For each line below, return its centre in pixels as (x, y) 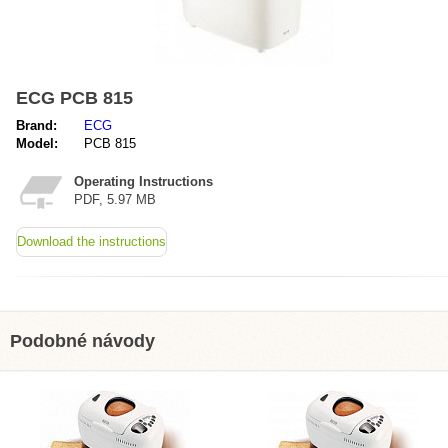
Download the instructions (91, 241)
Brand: (36, 125)
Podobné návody (82, 341)
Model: (37, 143)
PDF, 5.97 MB (115, 199)
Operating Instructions (143, 181)
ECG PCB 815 (74, 98)
